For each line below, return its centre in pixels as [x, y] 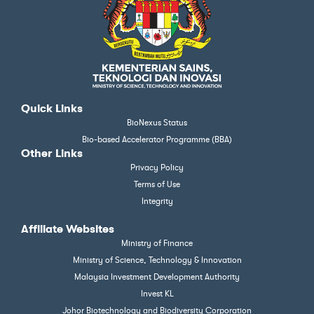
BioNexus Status [157, 123]
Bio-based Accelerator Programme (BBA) [157, 140]
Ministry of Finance [157, 244]
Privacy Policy [157, 168]
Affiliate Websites [68, 230]
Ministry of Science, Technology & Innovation [157, 260]
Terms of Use [157, 185]
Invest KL [157, 294]
